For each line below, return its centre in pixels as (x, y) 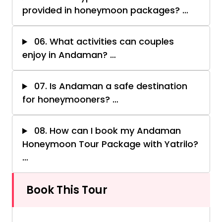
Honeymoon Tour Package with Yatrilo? (110, 144)
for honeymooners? (67, 100)
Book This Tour (67, 190)
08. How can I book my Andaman (107, 131)
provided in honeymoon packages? (102, 10)
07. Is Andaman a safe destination (110, 86)
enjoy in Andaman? (66, 55)
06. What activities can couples (103, 42)
